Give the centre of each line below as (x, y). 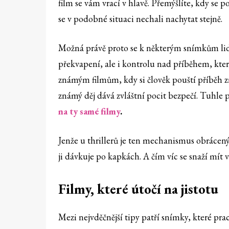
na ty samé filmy (89, 111)
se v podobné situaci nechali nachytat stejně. (140, 19)
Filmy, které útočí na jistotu (138, 189)
